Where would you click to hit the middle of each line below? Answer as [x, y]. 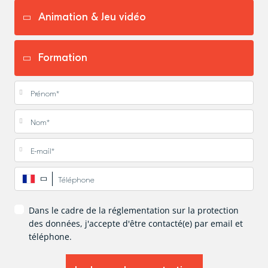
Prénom [33, 85]
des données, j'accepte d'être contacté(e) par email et [136, 223]
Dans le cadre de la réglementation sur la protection [134, 210]
